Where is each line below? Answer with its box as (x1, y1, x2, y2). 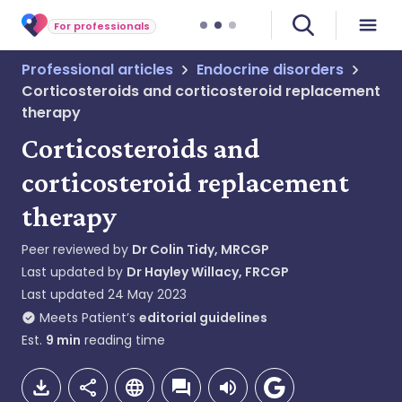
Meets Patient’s (39, 309, 135, 327)
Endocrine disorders (197, 59, 344, 80)
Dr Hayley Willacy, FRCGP (127, 263, 289, 281)
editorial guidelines (139, 309, 267, 327)
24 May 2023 (108, 285, 187, 303)
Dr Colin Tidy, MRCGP (132, 240, 269, 258)
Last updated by (22, 263, 127, 281)
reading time (81, 331, 165, 349)
